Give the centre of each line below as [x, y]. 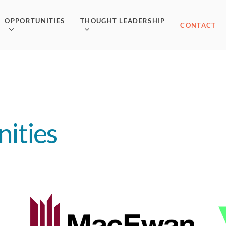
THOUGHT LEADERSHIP [123, 20]
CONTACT [198, 25]
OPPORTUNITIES [35, 20]
